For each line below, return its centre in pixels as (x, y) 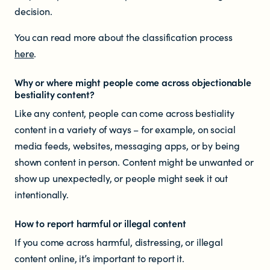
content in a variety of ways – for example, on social (125, 129)
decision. (33, 11)
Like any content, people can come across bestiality (124, 113)
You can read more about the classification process (124, 37)
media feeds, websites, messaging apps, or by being (127, 145)
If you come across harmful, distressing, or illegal (119, 242)
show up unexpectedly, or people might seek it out (121, 178)
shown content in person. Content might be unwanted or (134, 162)
